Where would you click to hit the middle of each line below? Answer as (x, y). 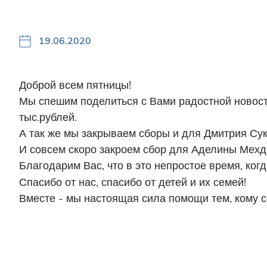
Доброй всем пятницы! (77, 85)
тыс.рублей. (48, 117)
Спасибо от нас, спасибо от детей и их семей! (133, 182)
